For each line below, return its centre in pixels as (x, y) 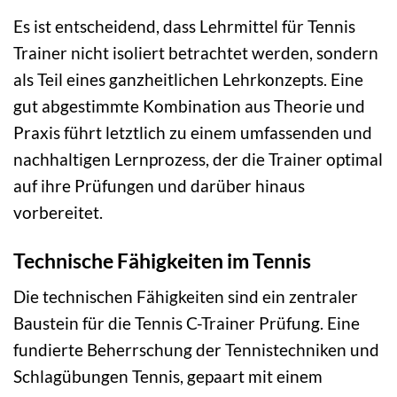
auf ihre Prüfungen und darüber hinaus (159, 185)
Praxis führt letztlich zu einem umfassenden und (193, 132)
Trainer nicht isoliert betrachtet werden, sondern (196, 52)
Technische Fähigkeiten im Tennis (162, 260)
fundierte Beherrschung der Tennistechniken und (196, 350)
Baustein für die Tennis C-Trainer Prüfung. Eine (187, 323)
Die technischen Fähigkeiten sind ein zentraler (186, 297)
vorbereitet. (58, 212)
